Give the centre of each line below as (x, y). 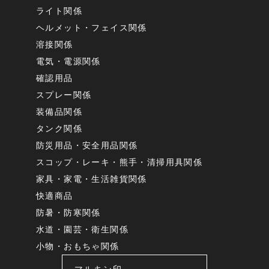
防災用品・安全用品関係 (87, 146)
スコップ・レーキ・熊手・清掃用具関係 (119, 162)
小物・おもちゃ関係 (78, 246)
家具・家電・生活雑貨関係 (92, 179)
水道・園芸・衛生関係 (82, 230)
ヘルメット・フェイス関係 (92, 28)
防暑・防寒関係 (68, 213)
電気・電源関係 (68, 62)
